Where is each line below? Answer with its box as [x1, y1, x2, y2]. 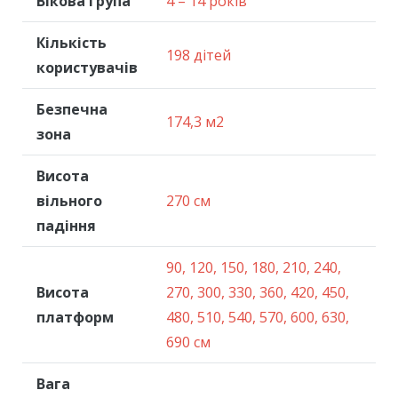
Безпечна [36, 99, 107, 119]
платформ [36, 307, 114, 327]
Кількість [36, 33, 107, 52]
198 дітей [166, 45, 231, 65]
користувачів [36, 58, 138, 77]
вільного [36, 191, 102, 211]
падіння [36, 216, 96, 235]
